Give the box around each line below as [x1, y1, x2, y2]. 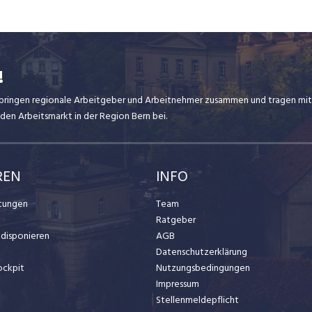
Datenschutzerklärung [156, 243, 247, 260]
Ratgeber [156, 211, 196, 228]
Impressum [156, 275, 199, 292]
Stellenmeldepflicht [156, 291, 239, 308]
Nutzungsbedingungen [156, 259, 250, 276]
